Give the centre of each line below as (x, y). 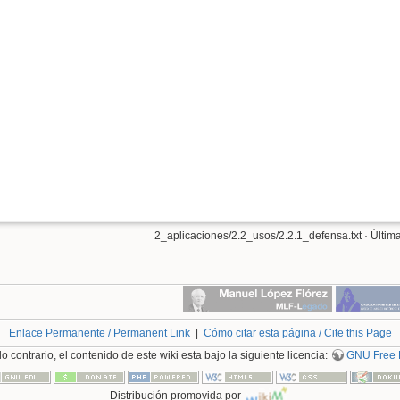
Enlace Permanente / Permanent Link (99, 333)
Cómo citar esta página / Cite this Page (297, 333)
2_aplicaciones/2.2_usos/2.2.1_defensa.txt (258, 235)
